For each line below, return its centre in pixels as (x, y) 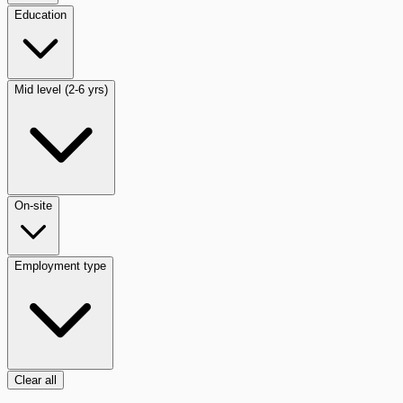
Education (40, 14)
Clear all (36, 380)
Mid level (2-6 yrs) (61, 89)
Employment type (60, 265)
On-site (33, 205)
